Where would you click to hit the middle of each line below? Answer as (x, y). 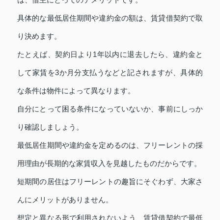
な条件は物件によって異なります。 (76, 91)
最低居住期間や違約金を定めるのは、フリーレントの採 (110, 145)
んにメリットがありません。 (65, 200)
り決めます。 (39, 36)
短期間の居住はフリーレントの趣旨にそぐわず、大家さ (110, 182)
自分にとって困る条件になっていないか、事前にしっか (110, 109)
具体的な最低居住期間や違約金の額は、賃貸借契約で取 (110, 18)
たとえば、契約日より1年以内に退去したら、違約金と (110, 55)
